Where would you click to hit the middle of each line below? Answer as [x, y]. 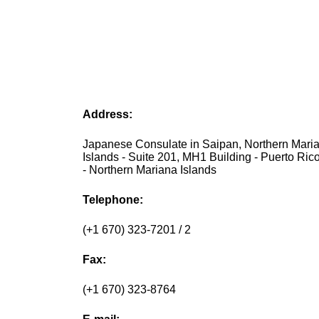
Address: [108, 115]
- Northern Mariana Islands [150, 170]
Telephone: [113, 200]
